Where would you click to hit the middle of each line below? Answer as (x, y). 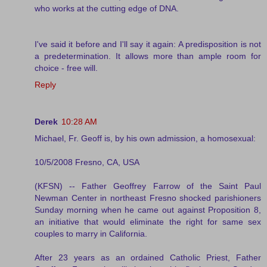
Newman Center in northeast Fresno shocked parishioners (148, 198)
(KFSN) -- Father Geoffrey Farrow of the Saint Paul (148, 186)
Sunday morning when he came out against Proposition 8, (148, 209)
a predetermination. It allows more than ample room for (148, 56)
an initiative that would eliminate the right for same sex (148, 221)
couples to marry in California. (91, 233)
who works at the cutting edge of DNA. (107, 8)
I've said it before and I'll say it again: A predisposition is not (148, 44)
